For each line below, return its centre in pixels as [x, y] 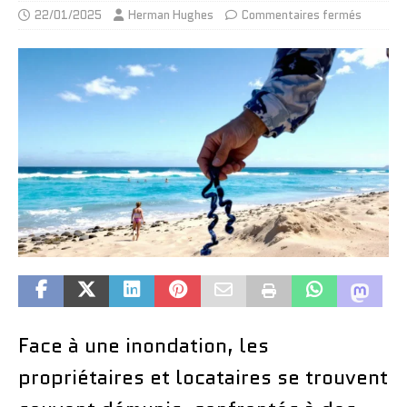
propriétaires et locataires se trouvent [203, 377]
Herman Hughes [171, 15]
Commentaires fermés [302, 15]
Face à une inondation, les [144, 345]
